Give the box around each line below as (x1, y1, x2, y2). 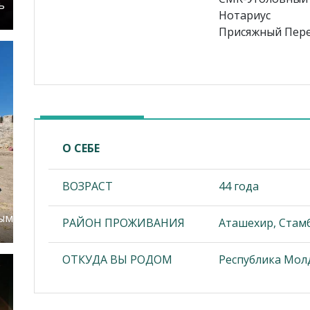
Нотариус (219, 7, 271, 23)
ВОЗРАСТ (62, 178, 113, 194)
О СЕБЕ (62, 140, 100, 156)
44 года (219, 178, 259, 194)
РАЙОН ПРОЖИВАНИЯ (62, 215, 185, 230)
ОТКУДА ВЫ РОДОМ (62, 251, 172, 267)
